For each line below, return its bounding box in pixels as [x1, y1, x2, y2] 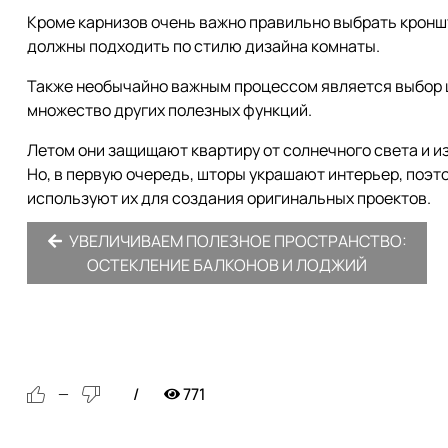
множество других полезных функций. [27, 98, 312, 121]
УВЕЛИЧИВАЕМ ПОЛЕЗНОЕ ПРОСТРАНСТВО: [66, 229, 407, 252]
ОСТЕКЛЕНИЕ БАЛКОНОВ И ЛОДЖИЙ [87, 253, 367, 276]
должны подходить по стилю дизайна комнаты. [27, 34, 380, 57]
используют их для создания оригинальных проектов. [27, 186, 431, 209]
